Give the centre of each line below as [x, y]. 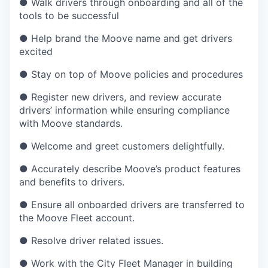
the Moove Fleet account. [77, 218]
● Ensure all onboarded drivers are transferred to [132, 205]
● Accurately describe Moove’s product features [130, 169]
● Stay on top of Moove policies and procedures [131, 74]
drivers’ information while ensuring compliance [124, 110]
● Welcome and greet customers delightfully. [122, 146]
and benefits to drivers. [72, 182]
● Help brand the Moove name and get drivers [126, 39]
